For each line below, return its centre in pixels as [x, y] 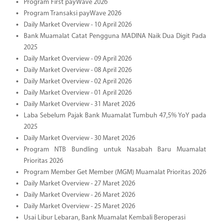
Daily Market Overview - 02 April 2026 [77, 81]
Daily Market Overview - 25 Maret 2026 [79, 206]
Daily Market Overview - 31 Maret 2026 [79, 104]
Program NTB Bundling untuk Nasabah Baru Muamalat [115, 149]
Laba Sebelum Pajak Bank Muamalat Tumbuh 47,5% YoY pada [115, 115]
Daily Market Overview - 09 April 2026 [77, 59]
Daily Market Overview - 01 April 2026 [77, 93]
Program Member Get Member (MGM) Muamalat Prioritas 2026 [115, 172]
